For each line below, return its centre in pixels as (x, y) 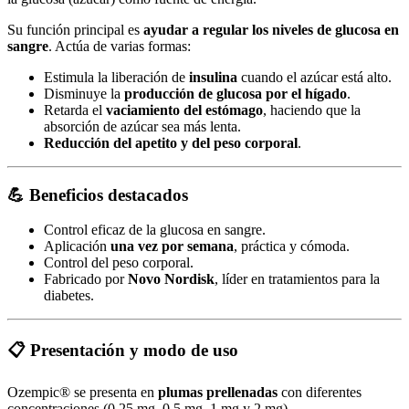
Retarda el (75, 110)
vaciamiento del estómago (184, 110)
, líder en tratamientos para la (297, 279)
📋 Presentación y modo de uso (123, 351)
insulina (213, 77)
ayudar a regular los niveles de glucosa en (271, 29)
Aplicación (77, 246)
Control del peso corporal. (119, 263)
